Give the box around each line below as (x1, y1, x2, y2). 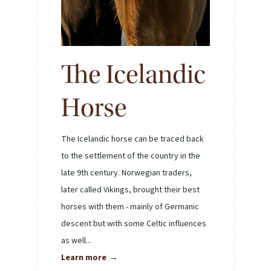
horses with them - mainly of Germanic (61, 200, 199, 213)
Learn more (61, 251, 106, 264)
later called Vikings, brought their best (61, 183, 200, 196)
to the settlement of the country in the (61, 149, 200, 162)
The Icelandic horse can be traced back (61, 132, 204, 145)
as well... (61, 234, 91, 247)
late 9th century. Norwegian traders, (61, 166, 192, 179)
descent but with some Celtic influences (61, 217, 206, 230)
